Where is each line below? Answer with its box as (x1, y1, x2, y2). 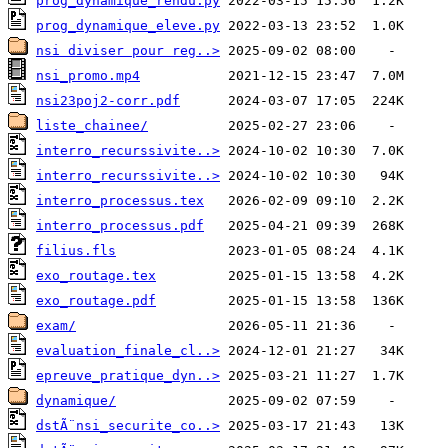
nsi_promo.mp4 (36, 68, 140, 84)
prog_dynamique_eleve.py (36, 18, 220, 34)
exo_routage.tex (36, 268, 156, 284)
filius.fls (36, 243, 116, 259)
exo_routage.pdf (36, 293, 156, 309)
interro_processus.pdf (36, 218, 204, 234)
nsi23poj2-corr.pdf (36, 93, 180, 109)
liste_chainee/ (36, 118, 148, 134)
